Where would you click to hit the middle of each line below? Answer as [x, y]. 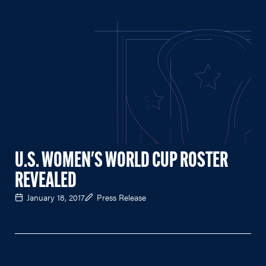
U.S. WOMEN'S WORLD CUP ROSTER [121, 161]
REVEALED [46, 181]
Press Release [121, 197]
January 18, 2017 [56, 197]
